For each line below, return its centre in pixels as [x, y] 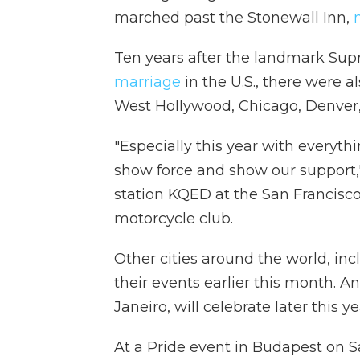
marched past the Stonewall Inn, [234, 18]
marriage [147, 82]
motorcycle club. [174, 219]
